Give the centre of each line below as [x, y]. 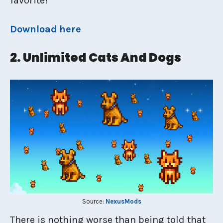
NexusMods [123, 201]
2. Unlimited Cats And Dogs [96, 57]
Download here [46, 29]
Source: [94, 201]
